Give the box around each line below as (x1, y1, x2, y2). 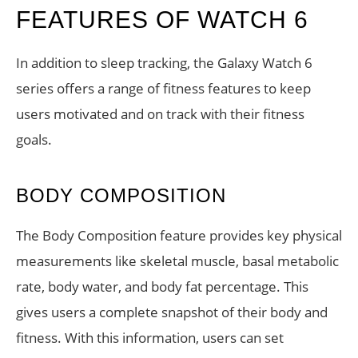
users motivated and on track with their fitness (16, 105, 304, 124)
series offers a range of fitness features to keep (16, 79, 311, 98)
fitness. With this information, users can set (16, 328, 284, 348)
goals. (16, 130, 52, 149)
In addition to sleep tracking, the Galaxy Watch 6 (16, 54, 312, 73)
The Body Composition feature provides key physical (16, 226, 342, 245)
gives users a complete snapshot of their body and (16, 303, 328, 322)
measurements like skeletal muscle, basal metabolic (16, 252, 339, 271)
